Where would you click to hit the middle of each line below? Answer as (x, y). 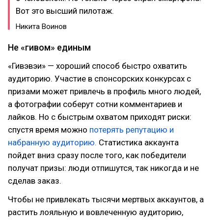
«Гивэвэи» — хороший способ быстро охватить (97, 66)
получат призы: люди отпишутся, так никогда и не (103, 168)
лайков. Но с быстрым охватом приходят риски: (100, 117)
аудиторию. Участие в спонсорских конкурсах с (99, 78)
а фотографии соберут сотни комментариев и (95, 104)
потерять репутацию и (132, 129)
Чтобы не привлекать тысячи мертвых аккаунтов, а (106, 199)
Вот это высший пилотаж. (65, 11)
